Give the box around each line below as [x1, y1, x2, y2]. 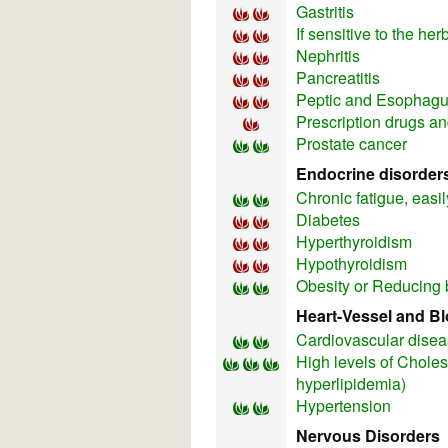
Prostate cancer [296, 132, 407, 156]
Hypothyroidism [296, 252, 407, 276]
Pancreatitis [296, 66, 380, 90]
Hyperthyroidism [296, 230, 412, 254]
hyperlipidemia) [296, 372, 406, 396]
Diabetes [296, 208, 360, 232]
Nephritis [296, 44, 360, 68]
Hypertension [296, 394, 391, 418]
